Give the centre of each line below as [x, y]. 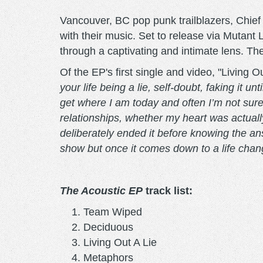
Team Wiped [113, 212]
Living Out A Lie [120, 242]
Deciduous [108, 227]
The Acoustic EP [101, 190]
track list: [168, 190]
